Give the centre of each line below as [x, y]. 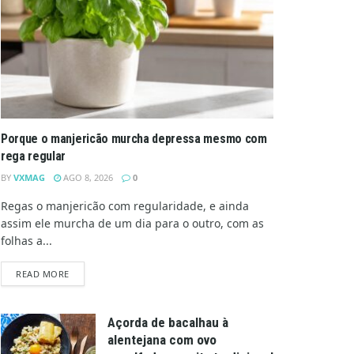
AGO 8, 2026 [87, 177]
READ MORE [43, 273]
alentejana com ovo [162, 339]
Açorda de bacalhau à [168, 322]
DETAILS [87, 273]
